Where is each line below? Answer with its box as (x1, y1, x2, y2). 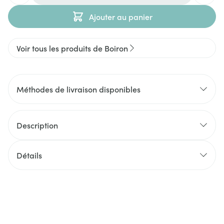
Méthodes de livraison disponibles (16, 83, 140, 94)
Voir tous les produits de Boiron (16, 42, 128, 53)
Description (16, 119, 58, 130)
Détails (16, 149, 42, 160)
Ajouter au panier (88, 11, 152, 22)
